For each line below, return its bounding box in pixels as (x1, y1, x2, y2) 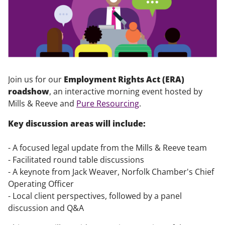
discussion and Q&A (8, 202, 84, 214)
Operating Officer (8, 178, 76, 190)
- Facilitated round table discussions (8, 154, 144, 166)
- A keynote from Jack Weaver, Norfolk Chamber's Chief (8, 166, 214, 178)
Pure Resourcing (76, 98, 139, 109)
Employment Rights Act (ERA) (64, 74, 184, 85)
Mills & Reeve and (8, 98, 76, 109)
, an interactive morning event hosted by (49, 86, 202, 97)
